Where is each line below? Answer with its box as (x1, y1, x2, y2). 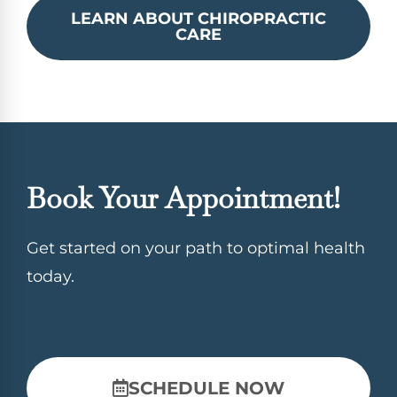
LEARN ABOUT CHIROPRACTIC (71, 9, 326, 29)
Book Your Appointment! (27, 180, 340, 217)
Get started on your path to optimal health (27, 238, 365, 259)
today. (27, 267, 74, 287)
